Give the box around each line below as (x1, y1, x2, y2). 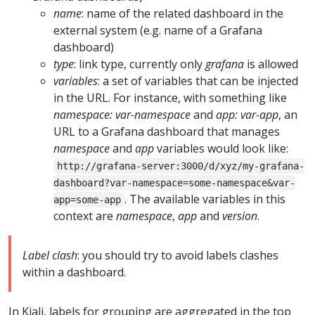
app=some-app (53, 193, 121, 205)
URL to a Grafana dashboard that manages (53, 123, 280, 139)
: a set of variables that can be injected (98, 72, 298, 89)
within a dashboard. (22, 264, 126, 280)
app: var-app (216, 106, 278, 122)
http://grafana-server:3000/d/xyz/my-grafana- (57, 160, 305, 172)
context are (53, 207, 116, 224)
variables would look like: (154, 140, 288, 156)
